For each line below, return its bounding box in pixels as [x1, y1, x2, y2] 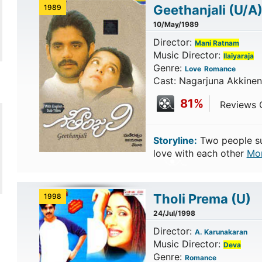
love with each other [153, 147, 247, 159]
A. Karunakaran [194, 227, 247, 236]
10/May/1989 [153, 20, 199, 29]
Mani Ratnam [194, 39, 239, 47]
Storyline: [153, 135, 197, 146]
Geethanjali [153, 2, 229, 18]
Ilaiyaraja [223, 51, 254, 60]
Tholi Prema [153, 191, 231, 206]
